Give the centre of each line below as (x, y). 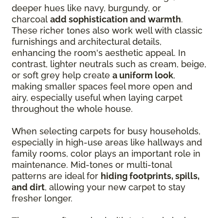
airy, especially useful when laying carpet (97, 97)
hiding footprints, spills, (150, 176)
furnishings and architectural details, (87, 41)
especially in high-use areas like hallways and (107, 142)
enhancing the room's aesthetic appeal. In (99, 53)
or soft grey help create (62, 75)
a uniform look (143, 75)
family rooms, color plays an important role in (106, 153)
